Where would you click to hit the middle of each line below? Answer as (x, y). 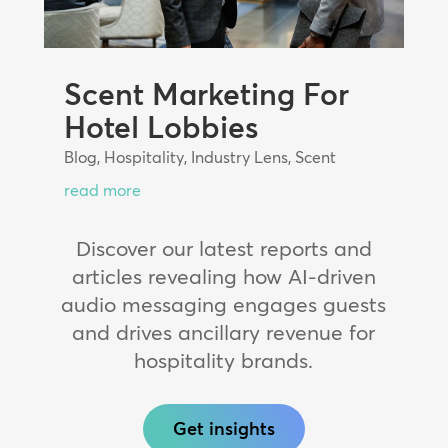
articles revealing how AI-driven (223, 275)
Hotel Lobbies (160, 127)
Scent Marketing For (206, 94)
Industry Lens (239, 156)
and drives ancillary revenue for (224, 331)
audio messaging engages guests (224, 303)
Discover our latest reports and (223, 247)
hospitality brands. (224, 359)
